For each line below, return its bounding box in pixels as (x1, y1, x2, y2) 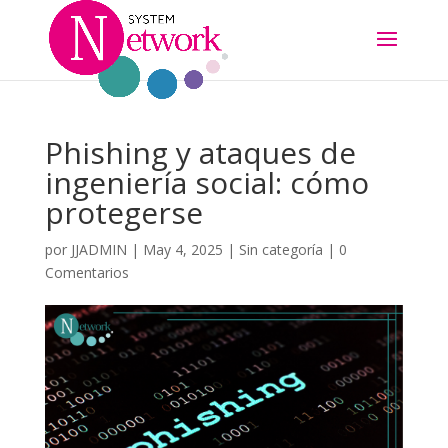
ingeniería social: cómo (44, 162, 369, 203)
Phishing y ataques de (44, 132, 356, 173)
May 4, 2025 (142, 240, 223, 259)
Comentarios (44, 263, 129, 282)
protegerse (44, 192, 203, 233)
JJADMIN (70, 240, 127, 259)
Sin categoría (238, 240, 323, 259)
